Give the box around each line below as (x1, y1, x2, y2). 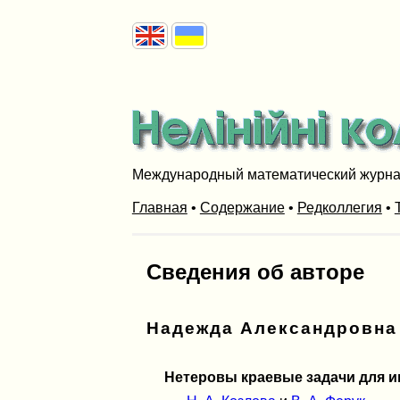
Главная (131, 199, 187, 215)
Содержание (199, 199, 285, 215)
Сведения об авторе (146, 259, 364, 284)
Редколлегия (296, 199, 382, 215)
